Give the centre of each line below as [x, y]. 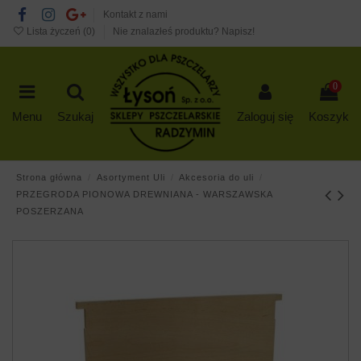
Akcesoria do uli [217, 178]
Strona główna [49, 178]
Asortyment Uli [131, 178]
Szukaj [75, 117]
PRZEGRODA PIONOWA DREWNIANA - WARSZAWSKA [144, 195]
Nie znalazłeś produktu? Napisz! [184, 32]
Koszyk [329, 117]
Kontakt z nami [135, 15]
